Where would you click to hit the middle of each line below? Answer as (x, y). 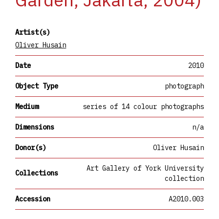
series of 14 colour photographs (143, 106)
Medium (27, 106)
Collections (37, 173)
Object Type (37, 86)
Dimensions (35, 127)
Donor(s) (31, 147)
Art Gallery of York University (145, 168)
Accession (33, 199)
